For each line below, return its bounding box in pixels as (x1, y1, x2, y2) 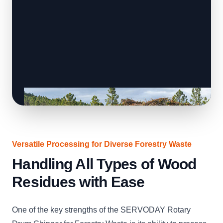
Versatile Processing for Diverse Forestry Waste (12, 140, 192, 149)
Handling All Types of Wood (12, 156, 197, 173)
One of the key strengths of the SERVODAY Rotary (12, 206, 191, 215)
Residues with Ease (12, 174, 145, 191)
